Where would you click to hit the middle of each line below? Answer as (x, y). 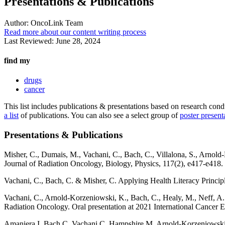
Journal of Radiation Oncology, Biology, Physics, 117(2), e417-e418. (114, 163)
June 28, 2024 (78, 41)
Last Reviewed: (30, 41)
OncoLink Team (56, 23)
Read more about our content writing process (75, 32)
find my (17, 61)
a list (11, 116)
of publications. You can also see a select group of (99, 116)
